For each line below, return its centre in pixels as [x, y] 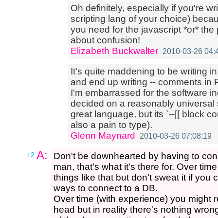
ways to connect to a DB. [106, 188]
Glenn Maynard [103, 136]
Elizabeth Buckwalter [114, 51]
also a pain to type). [111, 125]
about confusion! [105, 40]
